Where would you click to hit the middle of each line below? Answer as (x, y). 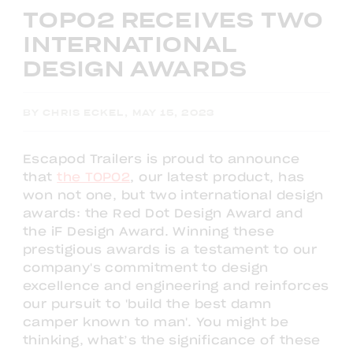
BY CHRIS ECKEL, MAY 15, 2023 (119, 113)
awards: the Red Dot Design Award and (163, 214)
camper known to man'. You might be (156, 323)
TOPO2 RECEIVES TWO (174, 21)
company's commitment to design (146, 268)
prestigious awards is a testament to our (170, 250)
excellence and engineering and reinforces (176, 286)
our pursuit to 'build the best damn (147, 305)
